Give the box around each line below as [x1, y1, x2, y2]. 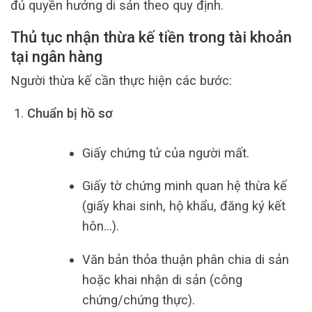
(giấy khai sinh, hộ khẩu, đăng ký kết [82, 198, 286, 214]
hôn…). [82, 219, 119, 234]
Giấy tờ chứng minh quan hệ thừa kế [82, 178, 287, 194]
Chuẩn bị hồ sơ [26, 106, 113, 121]
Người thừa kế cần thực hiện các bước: [10, 72, 232, 88]
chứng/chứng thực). [82, 292, 195, 307]
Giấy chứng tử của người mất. [82, 145, 249, 160]
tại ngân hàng [10, 48, 102, 66]
